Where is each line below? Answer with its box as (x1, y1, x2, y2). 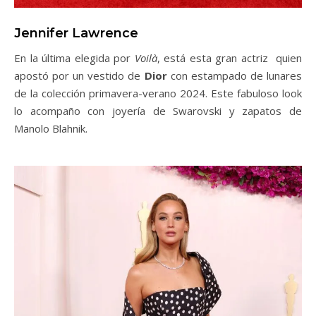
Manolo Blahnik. (14, 121, 87, 135)
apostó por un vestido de (14, 68, 145, 83)
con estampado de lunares (170, 68, 303, 83)
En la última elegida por (14, 50, 135, 65)
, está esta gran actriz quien (157, 50, 303, 65)
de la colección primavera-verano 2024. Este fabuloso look (14, 85, 302, 100)
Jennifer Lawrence (14, 25, 138, 41)
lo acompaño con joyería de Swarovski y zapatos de (14, 103, 302, 118)
